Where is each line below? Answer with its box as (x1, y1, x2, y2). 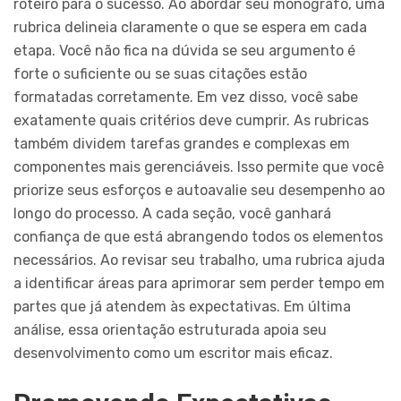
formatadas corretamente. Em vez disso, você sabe (13, 89, 358, 107)
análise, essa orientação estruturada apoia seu (13, 321, 327, 339)
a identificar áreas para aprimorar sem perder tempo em (13, 275, 385, 293)
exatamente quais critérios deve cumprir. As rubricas (13, 112, 369, 130)
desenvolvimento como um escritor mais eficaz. (13, 345, 333, 363)
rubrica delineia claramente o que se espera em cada (13, 19, 367, 37)
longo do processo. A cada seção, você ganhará (13, 205, 331, 223)
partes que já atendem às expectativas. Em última (13, 298, 351, 316)
